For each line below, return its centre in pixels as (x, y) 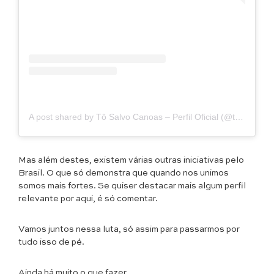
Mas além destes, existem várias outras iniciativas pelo (131, 161)
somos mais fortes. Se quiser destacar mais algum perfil (132, 186)
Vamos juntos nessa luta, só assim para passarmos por (129, 230)
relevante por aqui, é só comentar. (88, 199)
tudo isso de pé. (51, 243)
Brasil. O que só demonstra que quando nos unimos (124, 173)
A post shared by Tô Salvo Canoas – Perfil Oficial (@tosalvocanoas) (239, 117)
